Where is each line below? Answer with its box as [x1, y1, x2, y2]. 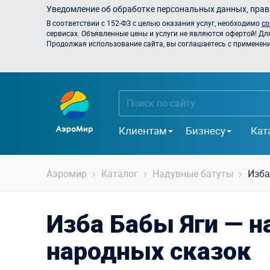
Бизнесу [186, 123, 225, 137]
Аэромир [46, 167, 87, 180]
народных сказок [46, 234, 251, 267]
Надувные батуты [152, 167, 233, 180]
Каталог [101, 167, 138, 180]
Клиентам [119, 123, 167, 137]
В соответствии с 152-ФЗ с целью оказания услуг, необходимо [46, 18, 262, 28]
